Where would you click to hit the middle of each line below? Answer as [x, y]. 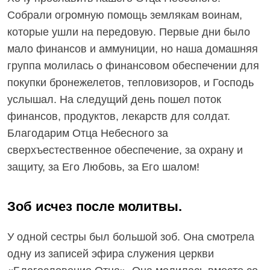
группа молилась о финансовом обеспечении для [133, 66]
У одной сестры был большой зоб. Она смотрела [131, 237]
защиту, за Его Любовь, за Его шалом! [103, 167]
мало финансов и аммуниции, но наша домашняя [133, 49]
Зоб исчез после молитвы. [95, 206]
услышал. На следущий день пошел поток [114, 99]
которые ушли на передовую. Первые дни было [129, 32]
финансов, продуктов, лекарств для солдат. [119, 116]
